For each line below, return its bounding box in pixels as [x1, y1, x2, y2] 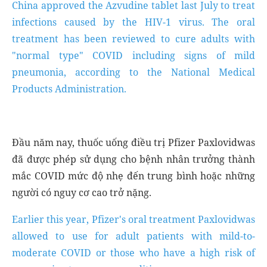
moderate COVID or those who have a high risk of [12, 246, 255, 259]
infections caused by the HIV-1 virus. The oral [12, 15, 255, 29]
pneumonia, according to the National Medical [12, 66, 255, 79]
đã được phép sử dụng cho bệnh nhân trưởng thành [12, 153, 255, 166]
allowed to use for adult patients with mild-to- [12, 229, 255, 243]
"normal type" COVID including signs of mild [12, 49, 255, 62]
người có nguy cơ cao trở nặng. [12, 186, 151, 199]
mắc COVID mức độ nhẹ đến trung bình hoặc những [12, 169, 255, 182]
